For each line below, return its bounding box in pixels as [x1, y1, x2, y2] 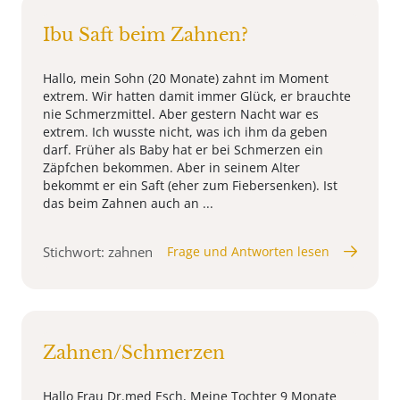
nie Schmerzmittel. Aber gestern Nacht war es [43, 104, 319, 122]
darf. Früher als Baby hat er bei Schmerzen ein [43, 140, 323, 158]
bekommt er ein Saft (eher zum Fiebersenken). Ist [43, 176, 337, 194]
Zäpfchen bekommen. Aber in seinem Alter [43, 158, 300, 176]
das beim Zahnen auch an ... [43, 194, 213, 212]
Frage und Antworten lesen [167, 242, 329, 260]
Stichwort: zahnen [43, 242, 153, 261]
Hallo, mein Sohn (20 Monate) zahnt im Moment [43, 69, 329, 87]
